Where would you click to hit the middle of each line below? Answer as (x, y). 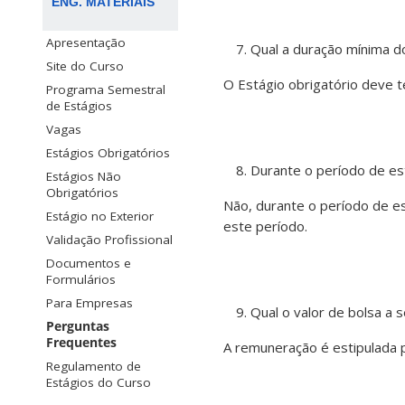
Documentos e (89, 264)
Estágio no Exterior (100, 217)
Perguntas (78, 327)
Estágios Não (84, 177)
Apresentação (86, 43)
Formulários (81, 280)
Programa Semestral (106, 90)
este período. (265, 226)
